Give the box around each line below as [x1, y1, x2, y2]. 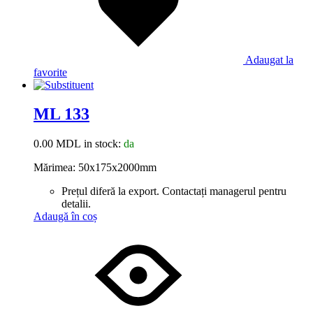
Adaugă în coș [34, 210, 97, 223]
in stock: [81, 138, 124, 150]
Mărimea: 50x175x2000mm [34, 161, 156, 174]
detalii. [61, 198, 91, 210]
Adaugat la [245, 53, 293, 66]
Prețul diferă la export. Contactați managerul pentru [61, 185, 286, 198]
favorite [34, 66, 67, 78]
